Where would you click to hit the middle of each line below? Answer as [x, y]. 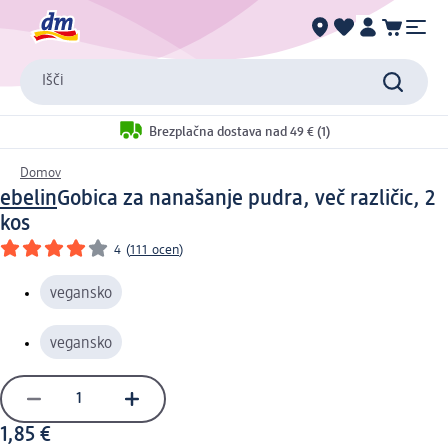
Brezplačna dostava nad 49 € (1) [239, 132]
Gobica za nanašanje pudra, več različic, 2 [246, 198]
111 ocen [154, 249]
